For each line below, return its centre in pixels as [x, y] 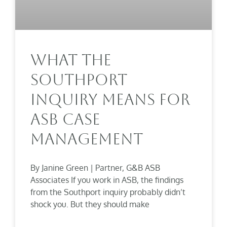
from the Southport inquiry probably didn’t [108, 192]
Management [87, 139]
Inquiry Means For [110, 99]
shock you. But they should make [90, 204]
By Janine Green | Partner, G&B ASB [95, 167]
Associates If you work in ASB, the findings [107, 180]
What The [71, 60]
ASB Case [65, 119]
